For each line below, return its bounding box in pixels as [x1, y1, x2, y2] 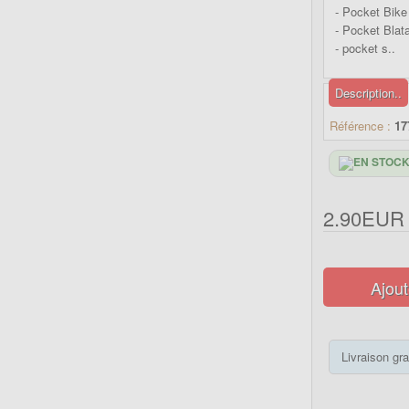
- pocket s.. [335, 39, 396, 57]
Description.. [335, 84, 403, 101]
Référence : [330, 117, 392, 134]
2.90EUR [323, 204, 405, 232]
